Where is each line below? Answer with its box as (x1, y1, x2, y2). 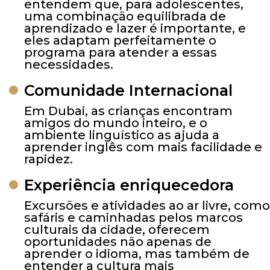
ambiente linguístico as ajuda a (24, 127, 219, 142)
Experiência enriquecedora (24, 175, 234, 194)
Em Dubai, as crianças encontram (24, 103, 233, 118)
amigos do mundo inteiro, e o (24, 115, 207, 130)
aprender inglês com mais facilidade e (24, 139, 262, 154)
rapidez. (24, 151, 73, 166)
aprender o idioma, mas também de (24, 246, 250, 261)
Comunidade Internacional (24, 81, 233, 99)
